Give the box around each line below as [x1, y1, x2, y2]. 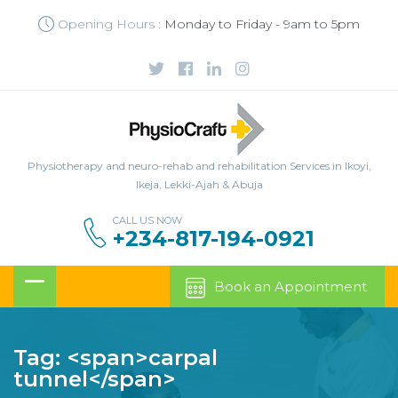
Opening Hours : [58, 15, 161, 32]
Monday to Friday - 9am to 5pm [164, 15, 360, 32]
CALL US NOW [113, 213, 182, 227]
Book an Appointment [214, 277, 367, 295]
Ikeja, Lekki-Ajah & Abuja [135, 177, 263, 191]
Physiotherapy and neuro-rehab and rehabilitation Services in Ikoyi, [27, 158, 371, 172]
